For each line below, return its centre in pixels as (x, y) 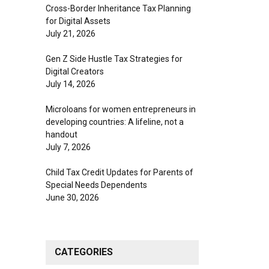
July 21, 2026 (71, 33)
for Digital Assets (78, 21)
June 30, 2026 (72, 197)
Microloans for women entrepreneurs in (121, 109)
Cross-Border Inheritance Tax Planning (118, 8)
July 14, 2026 (71, 84)
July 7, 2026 (68, 147)
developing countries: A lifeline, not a (115, 122)
